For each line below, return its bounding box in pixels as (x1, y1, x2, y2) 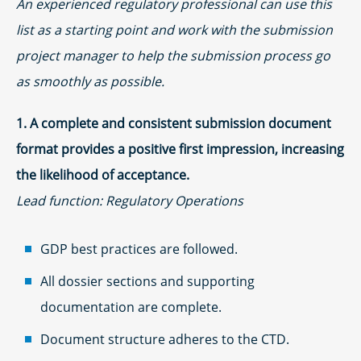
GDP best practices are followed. (40, 239, 238, 258)
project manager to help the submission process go (16, 46, 330, 64)
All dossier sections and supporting (40, 272, 255, 290)
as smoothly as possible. (16, 72, 164, 90)
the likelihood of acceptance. (16, 165, 189, 184)
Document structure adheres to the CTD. (40, 330, 289, 348)
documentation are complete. (40, 297, 222, 316)
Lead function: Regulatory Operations (16, 191, 243, 210)
